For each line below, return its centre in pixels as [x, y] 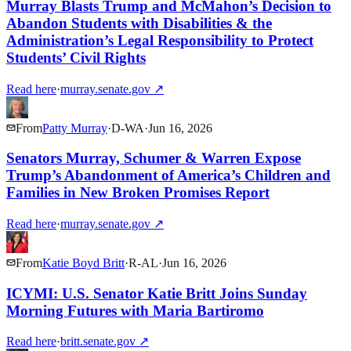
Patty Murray [75, 128]
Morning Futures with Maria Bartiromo [135, 310]
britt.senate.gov [98, 342]
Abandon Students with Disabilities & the [139, 23]
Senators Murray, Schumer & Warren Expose [154, 158]
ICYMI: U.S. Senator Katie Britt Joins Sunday [157, 293]
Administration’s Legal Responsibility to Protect [160, 40]
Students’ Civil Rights [76, 57]
